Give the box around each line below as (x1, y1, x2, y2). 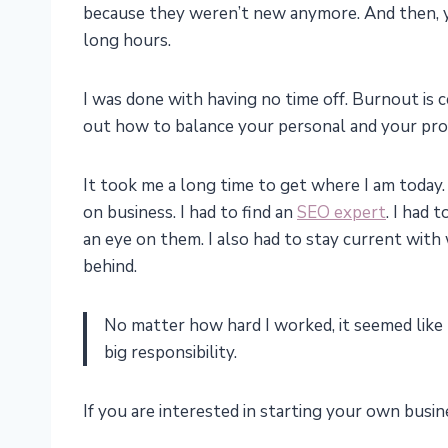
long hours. (83, 29, 171, 53)
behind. (83, 255, 137, 279)
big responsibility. (104, 341, 237, 365)
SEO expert (297, 201, 386, 225)
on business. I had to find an (83, 201, 297, 225)
